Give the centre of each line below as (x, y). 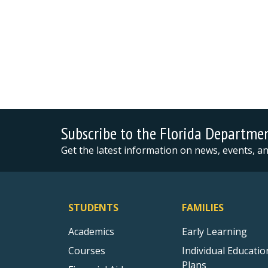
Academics (91, 232)
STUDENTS (93, 208)
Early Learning (214, 232)
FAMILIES (203, 208)
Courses (87, 251)
